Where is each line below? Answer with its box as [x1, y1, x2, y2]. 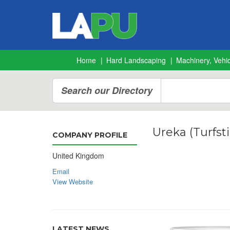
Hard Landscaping [106, 55, 166, 65]
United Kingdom [52, 150, 104, 161]
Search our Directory [61, 84, 152, 97]
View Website [52, 177, 93, 186]
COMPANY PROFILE [52, 130, 127, 140]
